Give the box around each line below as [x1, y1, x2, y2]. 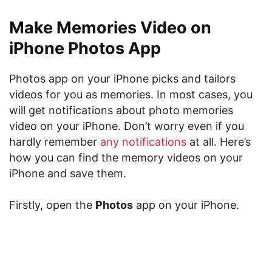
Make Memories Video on [9, 18, 211, 38]
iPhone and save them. [9, 167, 126, 180]
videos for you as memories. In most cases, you [9, 88, 253, 101]
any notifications [100, 135, 189, 148]
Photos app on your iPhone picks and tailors [9, 72, 236, 85]
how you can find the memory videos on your [9, 151, 243, 164]
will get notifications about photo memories [9, 104, 233, 117]
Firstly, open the [9, 199, 95, 211]
